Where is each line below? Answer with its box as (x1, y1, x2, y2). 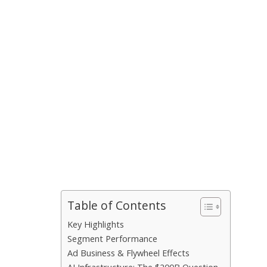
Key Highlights (67, 218, 124, 230)
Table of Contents (67, 197, 166, 214)
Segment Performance (67, 232, 157, 244)
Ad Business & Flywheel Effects (67, 247, 190, 259)
